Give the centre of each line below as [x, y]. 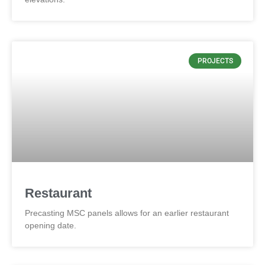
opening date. [51, 225]
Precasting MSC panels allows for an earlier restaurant [127, 213]
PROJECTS [215, 61]
